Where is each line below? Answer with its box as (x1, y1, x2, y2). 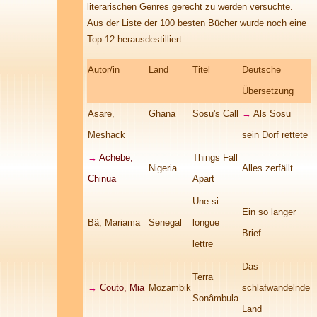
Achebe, (99, 152, 133, 163)
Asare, (88, 108, 115, 119)
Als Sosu (253, 108, 291, 119)
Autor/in (88, 64, 120, 75)
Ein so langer (242, 207, 296, 217)
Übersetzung (242, 86, 294, 96)
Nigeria (149, 163, 177, 173)
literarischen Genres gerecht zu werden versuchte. (87, 1, 293, 12)
